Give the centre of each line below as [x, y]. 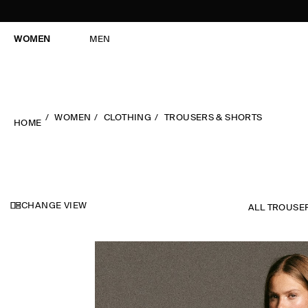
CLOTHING [128, 118]
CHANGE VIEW [54, 206]
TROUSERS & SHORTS [213, 118]
